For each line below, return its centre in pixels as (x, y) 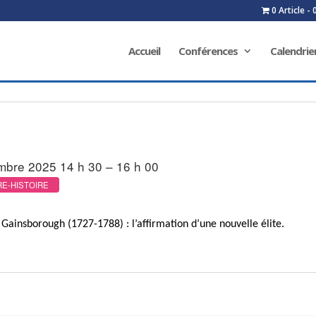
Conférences (208, 51)
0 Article (288, 10)
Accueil (144, 51)
